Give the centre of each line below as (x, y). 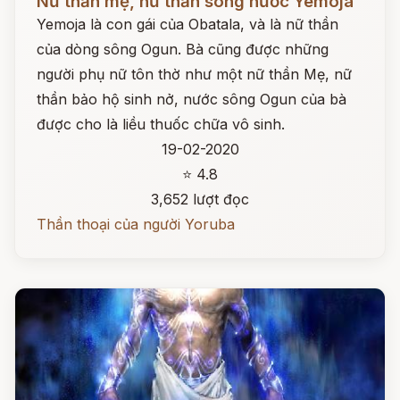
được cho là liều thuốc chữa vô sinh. (161, 124)
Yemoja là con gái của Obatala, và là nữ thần (187, 24)
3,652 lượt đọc (200, 199)
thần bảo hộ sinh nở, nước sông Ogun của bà (192, 99)
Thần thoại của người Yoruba (136, 224)
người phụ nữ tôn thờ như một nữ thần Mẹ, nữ (194, 74)
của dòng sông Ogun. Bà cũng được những (183, 49)
